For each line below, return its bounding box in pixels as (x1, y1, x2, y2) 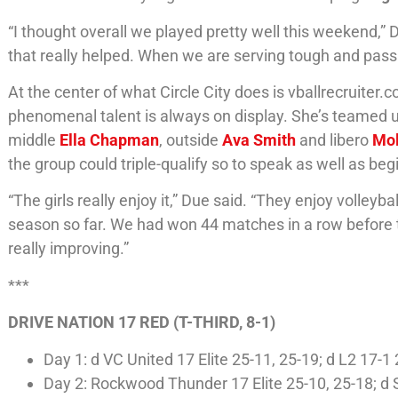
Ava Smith (222, 131, 297, 150)
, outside (159, 131, 223, 150)
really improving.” (8, 239, 130, 259)
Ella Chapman (60, 131, 160, 150)
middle (8, 131, 60, 150)
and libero (299, 131, 373, 150)
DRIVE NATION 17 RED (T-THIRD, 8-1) (8, 313, 276, 332)
